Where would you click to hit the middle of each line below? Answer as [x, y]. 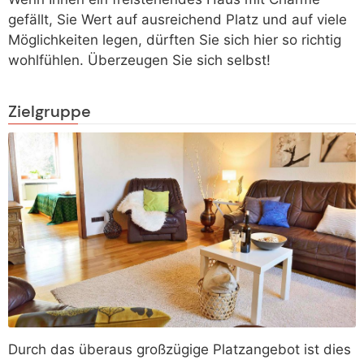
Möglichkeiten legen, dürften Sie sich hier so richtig [175, 40]
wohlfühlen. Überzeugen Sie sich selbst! [139, 61]
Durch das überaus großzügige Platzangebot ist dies [180, 350]
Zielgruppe [50, 111]
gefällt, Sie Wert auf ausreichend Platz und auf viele [178, 20]
